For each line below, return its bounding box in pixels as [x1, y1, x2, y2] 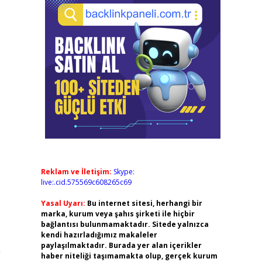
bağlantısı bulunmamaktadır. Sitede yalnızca [40, 219, 209, 229]
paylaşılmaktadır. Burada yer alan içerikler [40, 240, 202, 250]
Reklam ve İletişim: [40, 167, 112, 177]
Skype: [113, 167, 135, 177]
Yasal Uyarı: [40, 198, 85, 208]
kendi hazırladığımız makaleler [40, 230, 157, 240]
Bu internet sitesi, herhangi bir [87, 198, 202, 208]
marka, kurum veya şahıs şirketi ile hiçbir [40, 209, 195, 219]
